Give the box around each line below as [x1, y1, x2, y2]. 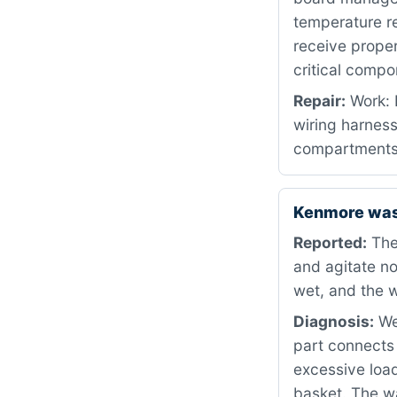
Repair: [293, 91, 346, 110]
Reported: [293, 233, 367, 252]
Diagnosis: [293, 312, 374, 331]
